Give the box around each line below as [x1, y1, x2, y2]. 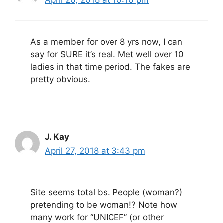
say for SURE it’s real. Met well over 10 [30, 49, 184, 59]
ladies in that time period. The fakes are [30, 61, 190, 72]
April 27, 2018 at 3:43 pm [45, 145, 145, 156]
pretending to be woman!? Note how [30, 200, 177, 210]
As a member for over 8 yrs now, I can [30, 36, 182, 47]
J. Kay [45, 131, 69, 142]
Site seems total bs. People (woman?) [30, 187, 182, 198]
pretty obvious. [30, 74, 90, 84]
